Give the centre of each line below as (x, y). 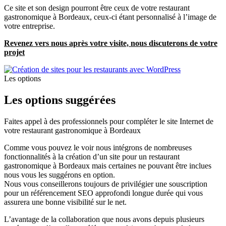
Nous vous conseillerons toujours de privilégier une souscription (106, 184)
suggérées (91, 100)
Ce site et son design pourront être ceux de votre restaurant (97, 8)
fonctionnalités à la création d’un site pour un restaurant (92, 156)
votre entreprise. (30, 26)
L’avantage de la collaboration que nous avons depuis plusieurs (104, 219)
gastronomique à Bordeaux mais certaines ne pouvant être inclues (108, 165)
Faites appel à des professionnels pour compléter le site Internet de (109, 121)
